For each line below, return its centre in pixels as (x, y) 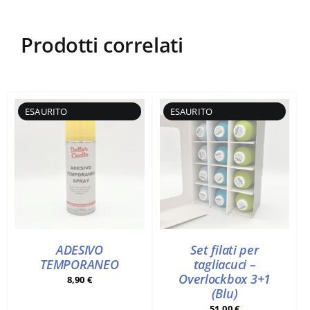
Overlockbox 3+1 (225, 279)
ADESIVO (79, 250)
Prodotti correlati (102, 45)
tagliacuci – (225, 265)
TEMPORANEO (80, 265)
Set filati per (225, 250)
